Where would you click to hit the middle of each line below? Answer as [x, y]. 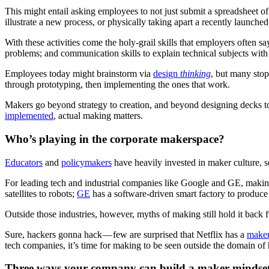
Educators [24, 162]
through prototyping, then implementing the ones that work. [117, 85]
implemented [29, 116]
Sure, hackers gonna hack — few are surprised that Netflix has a [126, 234]
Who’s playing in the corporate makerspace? [115, 139]
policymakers [86, 162]
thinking [195, 74]
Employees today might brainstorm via [79, 74]
